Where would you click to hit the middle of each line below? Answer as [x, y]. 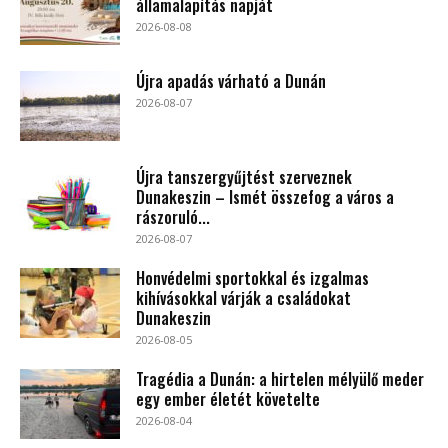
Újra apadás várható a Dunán [231, 80]
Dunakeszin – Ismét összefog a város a [265, 196]
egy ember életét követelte [228, 398]
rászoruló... [173, 216]
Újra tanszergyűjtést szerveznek [244, 176]
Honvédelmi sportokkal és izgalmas [252, 277]
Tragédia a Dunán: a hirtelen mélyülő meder [280, 378]
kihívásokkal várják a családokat [243, 297]
